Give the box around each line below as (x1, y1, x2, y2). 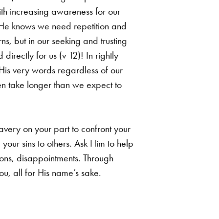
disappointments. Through (17, 152, 113, 164)
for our (95, 5, 120, 17)
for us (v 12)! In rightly (36, 49, 118, 61)
